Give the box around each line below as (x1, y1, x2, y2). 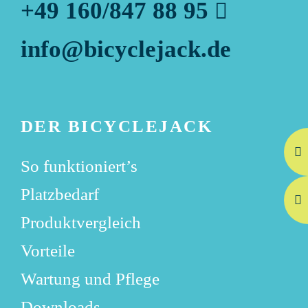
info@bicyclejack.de (20, 36, 231, 63)
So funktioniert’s (20, 157, 137, 176)
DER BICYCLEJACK (20, 117, 213, 136)
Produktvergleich (20, 213, 141, 232)
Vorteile (20, 241, 75, 261)
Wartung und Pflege (20, 269, 159, 289)
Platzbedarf (20, 185, 99, 204)
